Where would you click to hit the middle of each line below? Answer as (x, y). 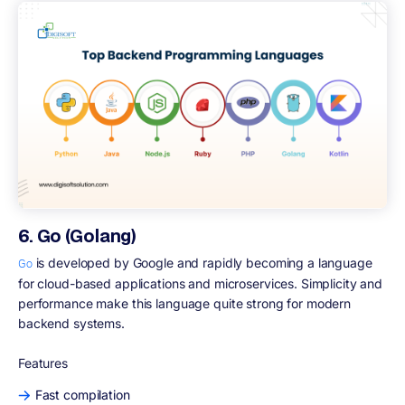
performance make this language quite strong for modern (185, 304)
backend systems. (71, 324)
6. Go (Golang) (78, 235)
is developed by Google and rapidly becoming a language (202, 263)
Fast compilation (82, 395)
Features (43, 363)
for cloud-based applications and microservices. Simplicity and (201, 284)
